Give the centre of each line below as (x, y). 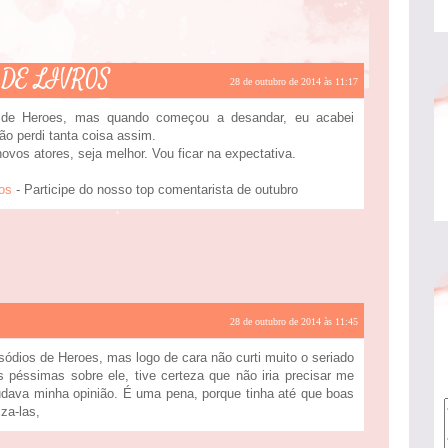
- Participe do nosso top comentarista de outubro (155, 189)
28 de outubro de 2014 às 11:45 (294, 321)
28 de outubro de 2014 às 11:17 (294, 81)
